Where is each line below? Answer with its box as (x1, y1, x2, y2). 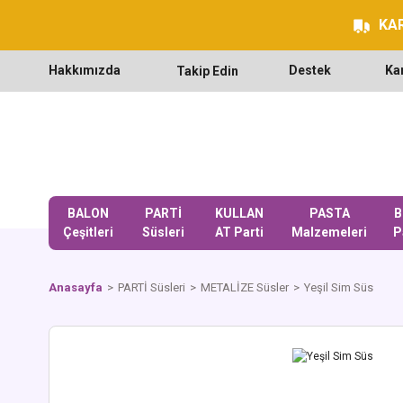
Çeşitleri (62, 225, 113, 239)
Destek (289, 63, 331, 77)
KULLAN (215, 206, 264, 220)
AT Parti (215, 225, 264, 239)
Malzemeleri (291, 225, 368, 239)
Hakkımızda (49, 63, 121, 77)
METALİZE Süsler (201, 281, 289, 294)
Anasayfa (49, 281, 103, 294)
